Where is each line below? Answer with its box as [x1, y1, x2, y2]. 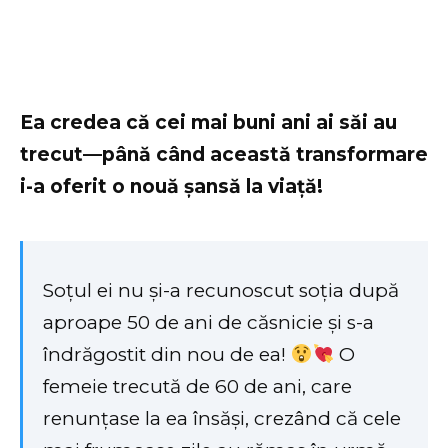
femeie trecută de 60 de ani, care [43, 375, 352, 399]
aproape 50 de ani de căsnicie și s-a [43, 311, 374, 335]
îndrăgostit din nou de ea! [43, 343, 291, 367]
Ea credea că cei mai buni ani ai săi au [20, 110, 397, 134]
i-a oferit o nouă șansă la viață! [20, 174, 323, 198]
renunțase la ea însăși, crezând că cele [43, 407, 401, 431]
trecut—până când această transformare [20, 142, 428, 166]
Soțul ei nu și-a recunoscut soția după [43, 279, 399, 303]
